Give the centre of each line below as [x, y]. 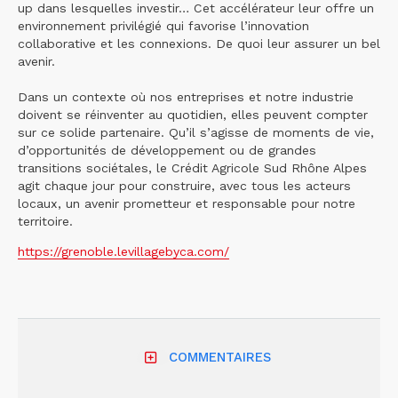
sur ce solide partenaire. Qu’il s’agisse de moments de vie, [196, 132]
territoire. [45, 221]
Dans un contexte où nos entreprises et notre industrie [186, 96]
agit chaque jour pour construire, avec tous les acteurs [184, 185]
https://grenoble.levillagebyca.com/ [123, 251]
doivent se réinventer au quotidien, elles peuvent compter [193, 114]
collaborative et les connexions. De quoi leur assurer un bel [199, 43]
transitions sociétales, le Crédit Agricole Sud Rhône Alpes [192, 167]
